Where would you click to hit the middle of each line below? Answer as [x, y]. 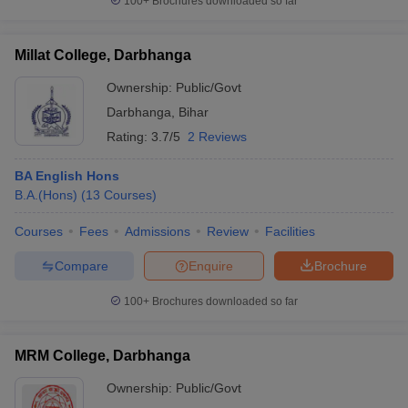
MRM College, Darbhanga [102, 356]
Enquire [211, 265]
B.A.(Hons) [46, 195]
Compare [81, 265]
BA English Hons [67, 176]
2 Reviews [217, 137]
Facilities [290, 231]
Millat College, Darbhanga [103, 55]
